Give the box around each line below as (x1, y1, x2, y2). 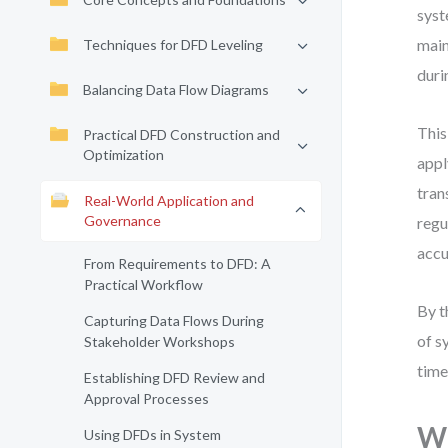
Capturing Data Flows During (84, 312, 264, 329)
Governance (84, 212, 161, 229)
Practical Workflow (84, 276, 203, 293)
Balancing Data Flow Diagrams (83, 81, 269, 98)
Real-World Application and (84, 192, 254, 209)
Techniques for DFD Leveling (83, 36, 263, 53)
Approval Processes (84, 390, 209, 407)
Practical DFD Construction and (83, 126, 280, 143)
